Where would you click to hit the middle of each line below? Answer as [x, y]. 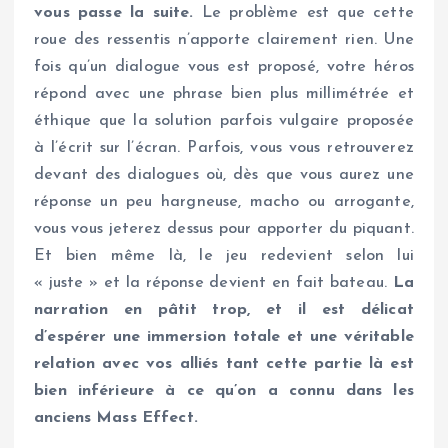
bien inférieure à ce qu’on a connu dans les [224, 390]
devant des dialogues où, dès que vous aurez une [224, 174]
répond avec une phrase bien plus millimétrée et [224, 93]
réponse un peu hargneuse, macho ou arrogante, [224, 201]
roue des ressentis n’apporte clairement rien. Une [224, 39]
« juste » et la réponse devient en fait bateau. [213, 282]
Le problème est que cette [303, 12]
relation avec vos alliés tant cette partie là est [224, 363]
